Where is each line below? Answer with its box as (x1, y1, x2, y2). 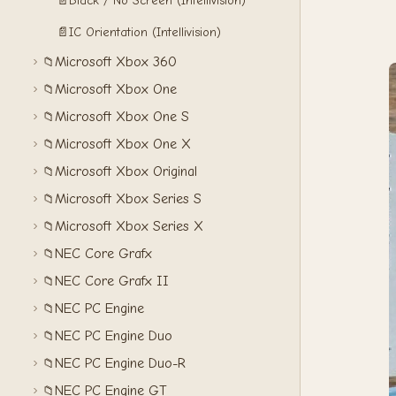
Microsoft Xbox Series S (55, 191, 202, 207)
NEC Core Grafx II (55, 273, 169, 289)
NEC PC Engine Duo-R (55, 355, 186, 371)
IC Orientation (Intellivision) (69, 25, 221, 40)
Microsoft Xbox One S (55, 109, 189, 125)
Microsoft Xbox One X (55, 136, 191, 152)
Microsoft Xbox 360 (55, 54, 177, 70)
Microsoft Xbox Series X (55, 218, 203, 234)
